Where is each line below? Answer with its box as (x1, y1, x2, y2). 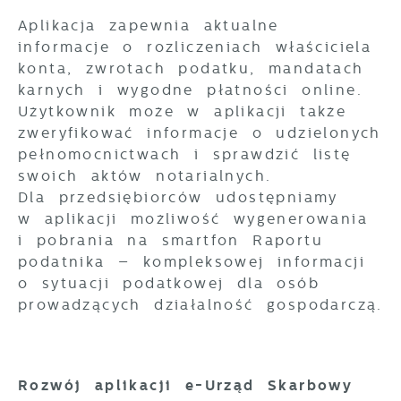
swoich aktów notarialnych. (18, 167, 272, 184)
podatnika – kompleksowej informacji (18, 253, 365, 270)
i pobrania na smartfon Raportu (18, 232, 323, 249)
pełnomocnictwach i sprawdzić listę (18, 146, 352, 163)
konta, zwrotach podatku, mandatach (18, 60, 364, 77)
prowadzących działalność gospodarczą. (18, 296, 383, 313)
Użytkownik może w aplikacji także (18, 103, 347, 120)
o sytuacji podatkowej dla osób (18, 275, 320, 292)
